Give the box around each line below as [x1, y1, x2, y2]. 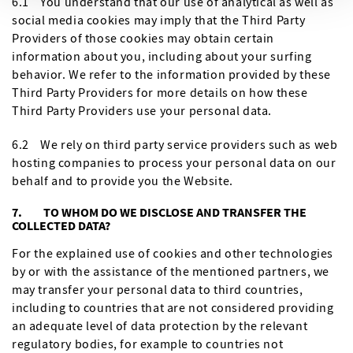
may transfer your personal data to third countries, [12, 281, 303, 297]
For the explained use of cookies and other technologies [12, 245, 334, 261]
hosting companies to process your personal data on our [12, 154, 336, 170]
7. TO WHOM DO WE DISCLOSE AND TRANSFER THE [12, 204, 307, 220]
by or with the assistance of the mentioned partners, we [12, 263, 330, 279]
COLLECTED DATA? [12, 217, 110, 233]
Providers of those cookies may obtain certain [12, 30, 275, 46]
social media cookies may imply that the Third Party [12, 12, 306, 28]
